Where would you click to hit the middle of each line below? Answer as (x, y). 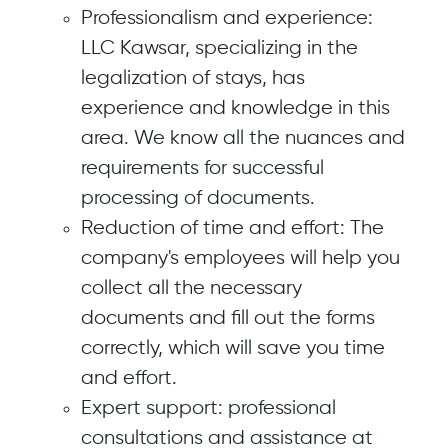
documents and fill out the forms (228, 318)
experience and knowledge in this (235, 108)
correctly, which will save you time (233, 348)
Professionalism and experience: (227, 18)
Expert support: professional (208, 408)
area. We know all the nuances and (243, 138)
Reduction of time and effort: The (232, 228)
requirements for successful (202, 168)
